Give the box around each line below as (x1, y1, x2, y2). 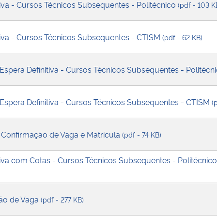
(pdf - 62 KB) (162, 32, 202, 42)
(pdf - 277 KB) (41, 194, 84, 204)
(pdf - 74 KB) (122, 129, 161, 139)
